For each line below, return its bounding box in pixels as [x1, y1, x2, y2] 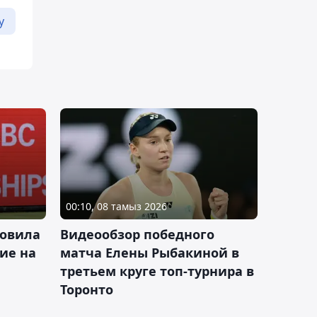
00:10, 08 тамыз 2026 [66, 200, 167, 213]
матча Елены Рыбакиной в [60, 244, 239, 261]
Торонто [60, 281, 113, 298]
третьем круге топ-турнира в [60, 263, 254, 279]
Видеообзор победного [60, 226, 214, 243]
